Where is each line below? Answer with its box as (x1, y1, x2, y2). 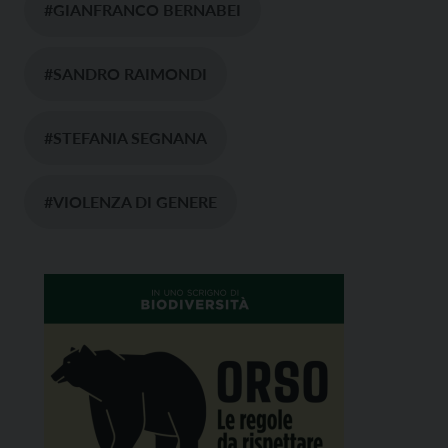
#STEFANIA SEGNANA (44, 128, 207, 148)
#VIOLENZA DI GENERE (44, 192, 217, 212)
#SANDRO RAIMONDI (44, 64, 207, 84)
